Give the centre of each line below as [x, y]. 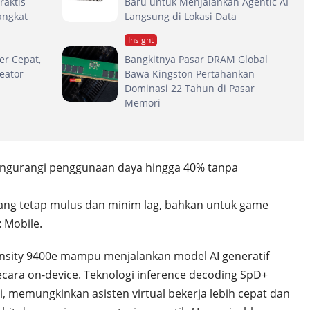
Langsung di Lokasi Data [181, 17]
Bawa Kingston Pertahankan [190, 74]
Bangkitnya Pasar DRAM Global [197, 60]
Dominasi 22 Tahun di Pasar [190, 89]
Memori [143, 103]
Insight [141, 40]
